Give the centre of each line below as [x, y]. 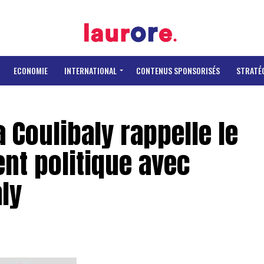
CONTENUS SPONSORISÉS [178, 70]
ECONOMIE [31, 70]
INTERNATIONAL [90, 70]
